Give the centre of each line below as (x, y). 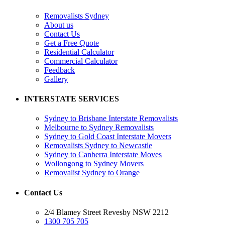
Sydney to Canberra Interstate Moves (103, 155)
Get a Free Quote (72, 43)
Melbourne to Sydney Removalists (99, 128)
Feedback (60, 70)
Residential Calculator (79, 52)
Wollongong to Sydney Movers (94, 164)
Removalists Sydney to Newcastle (98, 146)
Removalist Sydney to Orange (92, 173)
